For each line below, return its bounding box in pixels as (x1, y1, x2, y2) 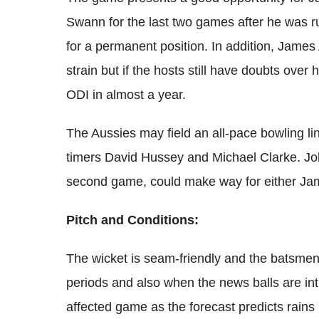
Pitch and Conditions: (66, 213, 199, 228)
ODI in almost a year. (66, 88, 186, 103)
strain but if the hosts (66, 63, 184, 78)
